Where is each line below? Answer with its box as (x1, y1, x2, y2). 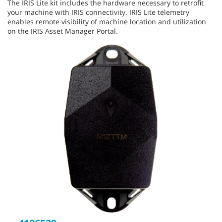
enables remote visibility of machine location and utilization (7, 16, 206, 26)
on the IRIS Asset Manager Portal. (7, 26, 118, 36)
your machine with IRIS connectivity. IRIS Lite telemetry (7, 7, 189, 17)
